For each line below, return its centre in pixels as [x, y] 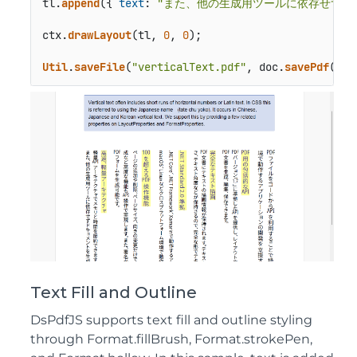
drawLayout [99, 35]
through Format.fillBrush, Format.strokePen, [171, 339]
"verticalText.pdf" [188, 67]
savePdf [306, 67]
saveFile [99, 67]
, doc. [265, 67]
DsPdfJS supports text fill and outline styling [171, 320]
